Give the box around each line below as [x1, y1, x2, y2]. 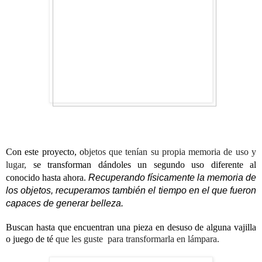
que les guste [56, 234, 103, 244]
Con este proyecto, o [6, 147, 84, 157]
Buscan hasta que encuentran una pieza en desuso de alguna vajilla [6, 222, 256, 233]
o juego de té [6, 234, 56, 244]
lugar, [6, 160, 26, 170]
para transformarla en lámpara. [103, 234, 219, 244]
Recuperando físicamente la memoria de [88, 173, 256, 183]
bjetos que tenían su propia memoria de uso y [84, 147, 257, 157]
